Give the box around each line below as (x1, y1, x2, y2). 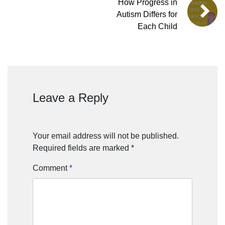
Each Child (138, 22, 177, 31)
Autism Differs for (117, 10, 177, 19)
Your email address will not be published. (33, 132, 179, 141)
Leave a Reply (33, 91, 108, 105)
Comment (33, 164, 69, 173)
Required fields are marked (33, 144, 131, 153)
